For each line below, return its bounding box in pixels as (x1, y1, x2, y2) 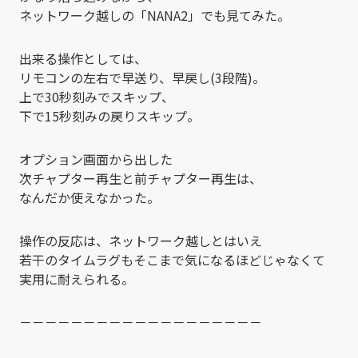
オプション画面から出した (19, 149, 173, 169)
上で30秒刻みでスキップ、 (19, 86, 174, 106)
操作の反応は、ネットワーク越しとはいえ (19, 230, 262, 250)
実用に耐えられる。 (19, 268, 134, 288)
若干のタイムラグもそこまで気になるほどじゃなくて (19, 249, 325, 269)
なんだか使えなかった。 (19, 187, 160, 207)
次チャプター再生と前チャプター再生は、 (19, 168, 262, 188)
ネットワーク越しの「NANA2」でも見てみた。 (19, 5, 290, 25)
